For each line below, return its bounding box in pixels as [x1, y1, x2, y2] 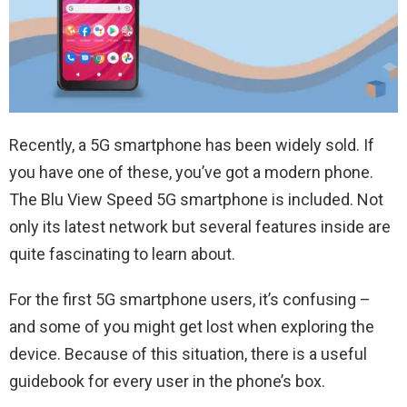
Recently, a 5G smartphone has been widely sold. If [9, 135, 374, 154]
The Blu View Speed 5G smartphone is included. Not [9, 190, 383, 209]
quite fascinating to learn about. [9, 244, 235, 263]
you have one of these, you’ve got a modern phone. [9, 163, 373, 182]
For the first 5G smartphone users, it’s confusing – [9, 290, 371, 309]
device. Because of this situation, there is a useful [9, 344, 367, 363]
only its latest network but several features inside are [9, 217, 391, 236]
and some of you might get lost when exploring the [9, 317, 374, 336]
